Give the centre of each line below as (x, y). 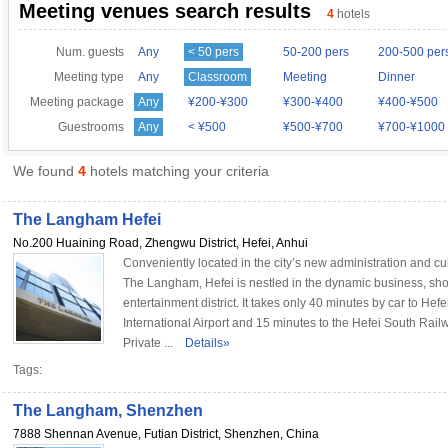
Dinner (396, 77)
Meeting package (77, 102)
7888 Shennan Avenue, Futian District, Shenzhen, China (166, 434)
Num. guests (90, 52)
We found (45, 171)
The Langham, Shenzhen (108, 410)
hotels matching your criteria (177, 171)
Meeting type (89, 77)
